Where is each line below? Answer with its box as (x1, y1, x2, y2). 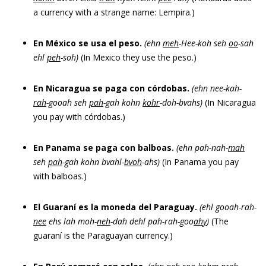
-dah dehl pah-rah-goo (110, 216, 194, 227)
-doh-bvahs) (160, 97, 202, 108)
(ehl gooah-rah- (199, 201, 256, 213)
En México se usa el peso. (33, 37, 142, 49)
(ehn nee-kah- (192, 83, 242, 94)
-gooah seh (46, 97, 89, 108)
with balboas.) (33, 170, 87, 182)
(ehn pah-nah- (176, 142, 228, 153)
